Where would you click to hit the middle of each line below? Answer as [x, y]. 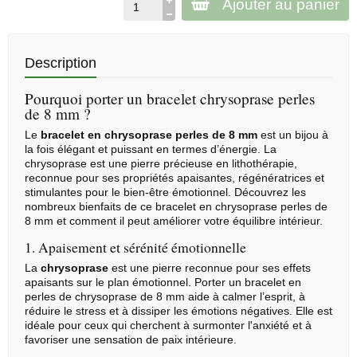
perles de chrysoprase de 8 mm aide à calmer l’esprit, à [165, 297]
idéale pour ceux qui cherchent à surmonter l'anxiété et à [168, 326]
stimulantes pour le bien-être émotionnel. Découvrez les [165, 192]
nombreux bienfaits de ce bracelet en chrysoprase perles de [176, 207]
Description [61, 63]
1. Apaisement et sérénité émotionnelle [135, 247]
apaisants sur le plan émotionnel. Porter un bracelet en [163, 282]
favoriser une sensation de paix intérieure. [131, 340]
